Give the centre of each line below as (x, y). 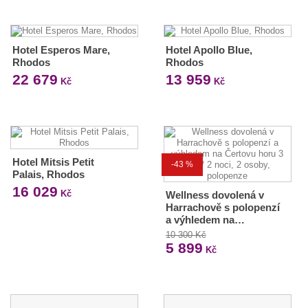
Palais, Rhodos (48, 174)
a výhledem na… (205, 220)
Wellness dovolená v (214, 195)
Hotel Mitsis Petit (53, 162)
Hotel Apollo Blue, (209, 50)
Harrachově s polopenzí (222, 207)
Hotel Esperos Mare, (61, 50)
